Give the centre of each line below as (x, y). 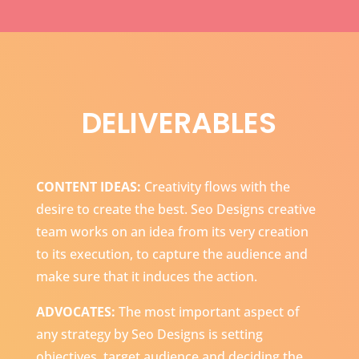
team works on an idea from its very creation (172, 232)
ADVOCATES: (75, 312)
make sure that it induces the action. (146, 277)
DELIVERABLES (179, 123)
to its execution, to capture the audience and (171, 254)
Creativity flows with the (215, 187)
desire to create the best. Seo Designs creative (175, 210)
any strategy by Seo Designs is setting (149, 335)
